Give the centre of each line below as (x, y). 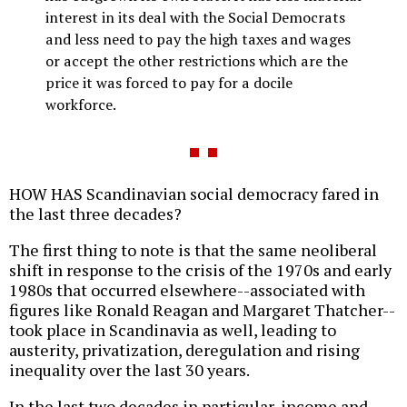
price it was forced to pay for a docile (169, 82)
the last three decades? (95, 213)
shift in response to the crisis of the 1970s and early (200, 269)
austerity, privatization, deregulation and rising (184, 349)
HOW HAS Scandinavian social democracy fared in (194, 193)
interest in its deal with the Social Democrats (195, 17)
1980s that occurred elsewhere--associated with (187, 289)
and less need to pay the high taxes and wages (198, 39)
